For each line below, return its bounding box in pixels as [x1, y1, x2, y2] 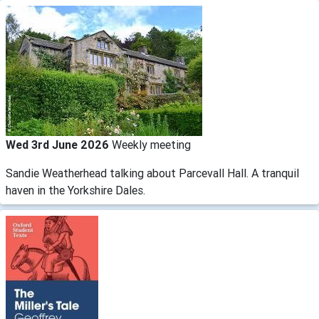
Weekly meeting [112, 137, 191, 152]
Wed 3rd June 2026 [6, 137, 112, 152]
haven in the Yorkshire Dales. [6, 183, 145, 197]
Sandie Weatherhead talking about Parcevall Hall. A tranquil [6, 166, 299, 180]
